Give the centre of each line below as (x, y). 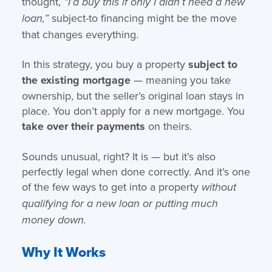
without (219, 187)
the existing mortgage (76, 80)
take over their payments (83, 126)
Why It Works (63, 252)
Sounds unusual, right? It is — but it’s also (118, 156)
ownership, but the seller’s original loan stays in (133, 95)
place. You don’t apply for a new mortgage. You (133, 110)
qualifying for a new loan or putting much (120, 204)
